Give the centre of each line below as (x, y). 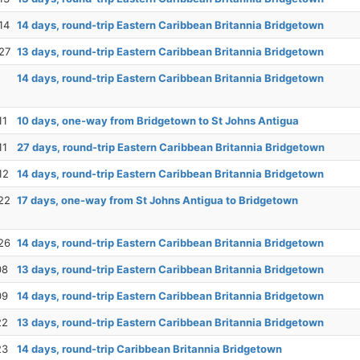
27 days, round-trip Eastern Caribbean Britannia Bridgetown (171, 147)
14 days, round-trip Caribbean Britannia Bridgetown (149, 349)
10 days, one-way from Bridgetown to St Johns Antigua (158, 121)
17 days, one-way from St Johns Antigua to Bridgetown (157, 200)
